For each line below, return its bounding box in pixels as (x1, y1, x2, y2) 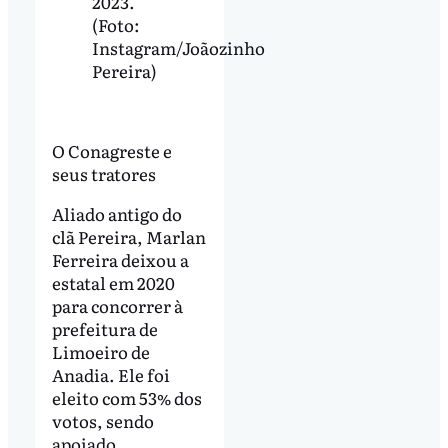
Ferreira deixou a (51, 246, 189, 272)
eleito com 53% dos (51, 384, 202, 410)
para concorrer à (51, 292, 183, 318)
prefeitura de (51, 315, 158, 341)
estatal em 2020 (51, 269, 175, 295)
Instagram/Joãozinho (91, 35, 265, 61)
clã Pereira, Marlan (51, 223, 206, 249)
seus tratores (51, 160, 156, 186)
